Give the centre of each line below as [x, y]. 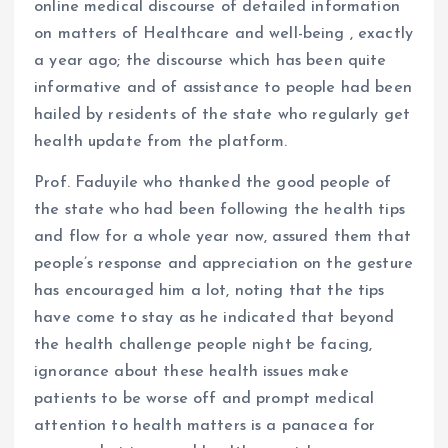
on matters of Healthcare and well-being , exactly [223, 34]
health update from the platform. [161, 142]
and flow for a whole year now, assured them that [222, 237]
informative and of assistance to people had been [223, 88]
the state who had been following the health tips [219, 210]
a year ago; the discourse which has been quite [210, 61]
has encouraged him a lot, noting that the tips [209, 291]
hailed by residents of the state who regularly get [222, 115]
